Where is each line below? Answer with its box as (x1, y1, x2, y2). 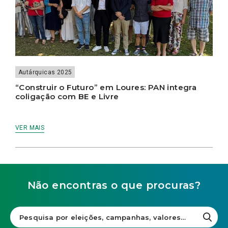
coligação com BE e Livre (15, 92, 119, 102)
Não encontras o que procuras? (27, 179, 201, 192)
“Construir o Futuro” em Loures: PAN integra (15, 82, 197, 93)
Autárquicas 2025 (18, 69, 72, 76)
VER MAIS (15, 124, 45, 132)
